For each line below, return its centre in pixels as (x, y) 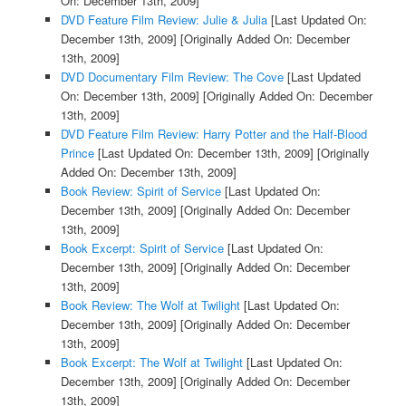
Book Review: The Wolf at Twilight (150, 305)
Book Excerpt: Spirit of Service (142, 248)
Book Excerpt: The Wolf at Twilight (151, 362)
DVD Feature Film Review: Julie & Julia (164, 20)
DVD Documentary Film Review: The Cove (172, 77)
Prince (77, 153)
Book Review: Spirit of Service (140, 191)
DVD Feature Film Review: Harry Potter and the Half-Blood (213, 134)
